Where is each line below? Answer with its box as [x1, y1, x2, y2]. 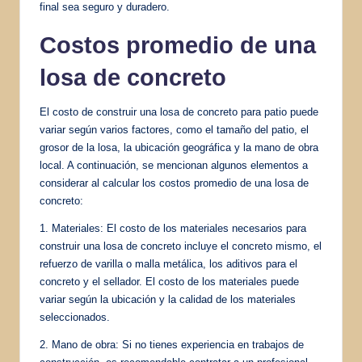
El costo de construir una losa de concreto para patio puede [40, 105, 318, 118]
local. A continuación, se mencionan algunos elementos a [40, 158, 308, 171]
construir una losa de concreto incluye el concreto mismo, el [40, 239, 322, 252]
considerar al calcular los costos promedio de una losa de [40, 176, 309, 189]
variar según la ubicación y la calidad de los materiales [40, 293, 296, 305]
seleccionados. [40, 310, 110, 323]
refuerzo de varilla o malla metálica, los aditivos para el [40, 257, 297, 270]
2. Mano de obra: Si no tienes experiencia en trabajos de [40, 338, 304, 351]
